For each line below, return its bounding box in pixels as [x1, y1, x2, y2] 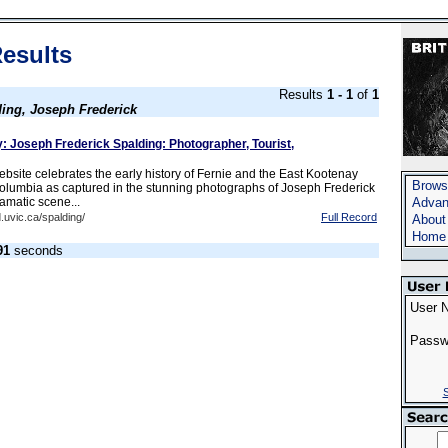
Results [279, 87, 327, 102]
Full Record [321, 211, 377, 223]
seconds [10, 243, 63, 258]
